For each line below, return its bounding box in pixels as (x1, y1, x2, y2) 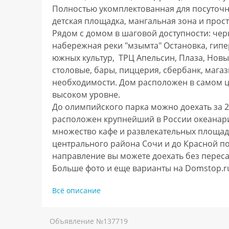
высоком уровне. (52, 88, 120, 100)
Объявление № (50, 216, 103, 226)
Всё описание (52, 185, 101, 195)
